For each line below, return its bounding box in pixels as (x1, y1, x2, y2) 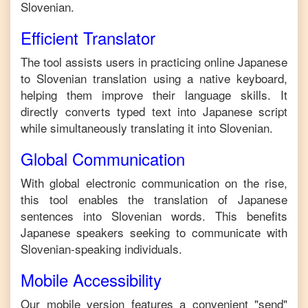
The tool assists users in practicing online (21, 53, 238, 70)
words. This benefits (162, 207, 287, 224)
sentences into (21, 207, 111, 224)
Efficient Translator (21, 25, 155, 49)
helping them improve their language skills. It (21, 86, 287, 103)
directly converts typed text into (21, 102, 196, 120)
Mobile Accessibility (21, 267, 162, 291)
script (252, 102, 287, 120)
